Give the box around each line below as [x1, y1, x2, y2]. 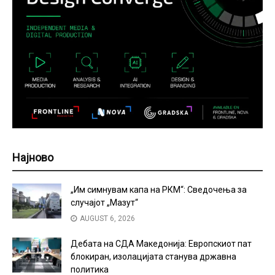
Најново [12, 150, 53, 164]
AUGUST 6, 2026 [78, 214, 135, 223]
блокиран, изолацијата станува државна [71, 251, 236, 261]
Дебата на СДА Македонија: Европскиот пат [71, 238, 252, 249]
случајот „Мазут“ [71, 197, 138, 207]
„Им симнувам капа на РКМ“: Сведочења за [71, 184, 247, 195]
